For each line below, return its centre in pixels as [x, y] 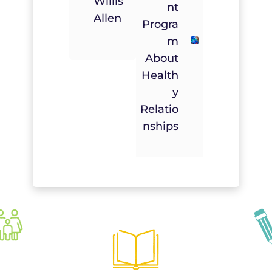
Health [160, 76]
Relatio [160, 110]
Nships [161, 127]
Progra [161, 25]
